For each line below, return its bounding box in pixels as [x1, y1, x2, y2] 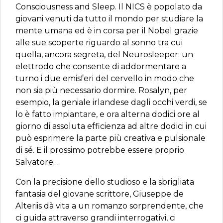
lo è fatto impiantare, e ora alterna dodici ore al [15, 110, 200, 119]
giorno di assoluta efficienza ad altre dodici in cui [15, 121, 207, 131]
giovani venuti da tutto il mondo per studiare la [15, 14, 203, 23]
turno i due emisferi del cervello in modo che [15, 74, 194, 83]
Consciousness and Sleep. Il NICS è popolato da [15, 2, 202, 11]
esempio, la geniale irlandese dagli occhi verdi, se [15, 98, 207, 107]
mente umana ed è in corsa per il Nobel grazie [15, 26, 198, 35]
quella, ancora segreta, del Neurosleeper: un [15, 50, 193, 59]
